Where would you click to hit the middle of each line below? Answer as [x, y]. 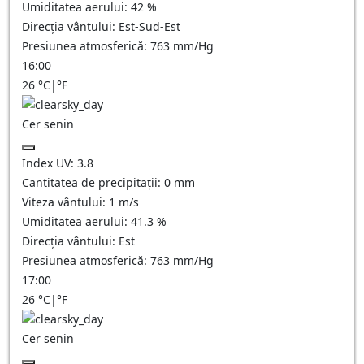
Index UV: [50, 163]
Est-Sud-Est [149, 26]
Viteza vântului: [65, 202]
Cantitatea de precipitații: [93, 182]
